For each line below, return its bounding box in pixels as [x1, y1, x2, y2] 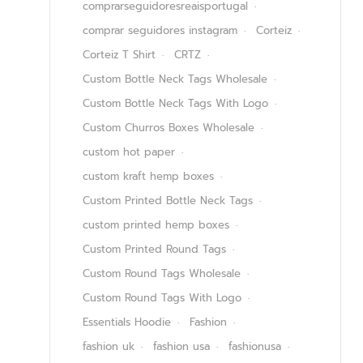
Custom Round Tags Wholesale [83, 266, 241, 282]
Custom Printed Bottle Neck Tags [83, 193, 253, 209]
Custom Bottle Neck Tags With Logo [83, 96, 268, 112]
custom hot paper [83, 144, 175, 160]
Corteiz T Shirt [83, 47, 156, 63]
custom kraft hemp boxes [83, 169, 214, 185]
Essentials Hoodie [83, 314, 171, 331]
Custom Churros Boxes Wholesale [83, 120, 254, 136]
